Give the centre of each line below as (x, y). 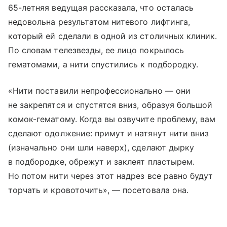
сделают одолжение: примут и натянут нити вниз (109, 134)
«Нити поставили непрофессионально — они (99, 91)
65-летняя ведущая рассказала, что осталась (101, 8)
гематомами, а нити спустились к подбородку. (103, 65)
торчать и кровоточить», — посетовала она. (98, 190)
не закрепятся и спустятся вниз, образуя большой (110, 105)
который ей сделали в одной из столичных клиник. (113, 36)
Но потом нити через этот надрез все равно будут (111, 176)
